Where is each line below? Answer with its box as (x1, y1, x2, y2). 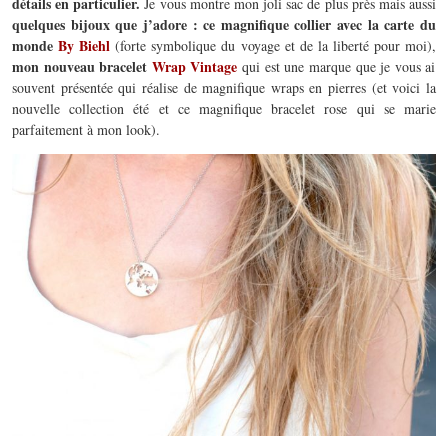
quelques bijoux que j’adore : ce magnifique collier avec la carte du (12, 14, 436, 36)
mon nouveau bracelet (12, 56, 152, 78)
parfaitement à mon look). (12, 120, 160, 140)
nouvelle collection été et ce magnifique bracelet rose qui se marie (12, 99, 436, 119)
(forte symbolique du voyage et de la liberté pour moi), (110, 36, 437, 56)
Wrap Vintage (151, 56, 238, 78)
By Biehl (58, 35, 111, 57)
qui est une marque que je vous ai (237, 57, 436, 77)
